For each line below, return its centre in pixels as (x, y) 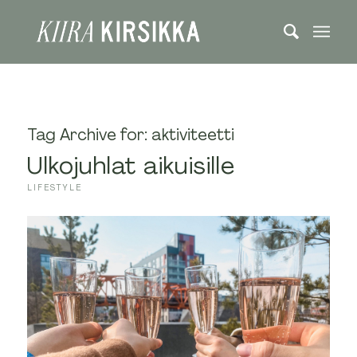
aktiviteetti (192, 135)
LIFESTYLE (54, 187)
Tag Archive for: (89, 135)
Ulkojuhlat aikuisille (131, 165)
